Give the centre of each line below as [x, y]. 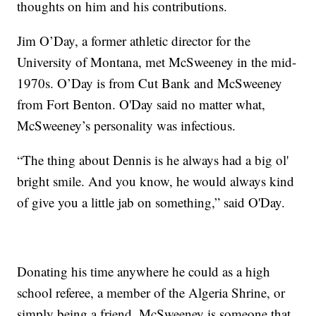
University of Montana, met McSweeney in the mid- [157, 61]
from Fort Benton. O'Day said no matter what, [141, 104]
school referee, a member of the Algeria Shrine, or [151, 292]
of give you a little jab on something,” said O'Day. [151, 202]
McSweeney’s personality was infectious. [127, 125]
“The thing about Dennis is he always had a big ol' [153, 159]
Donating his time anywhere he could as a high [144, 271]
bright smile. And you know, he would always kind [156, 181]
